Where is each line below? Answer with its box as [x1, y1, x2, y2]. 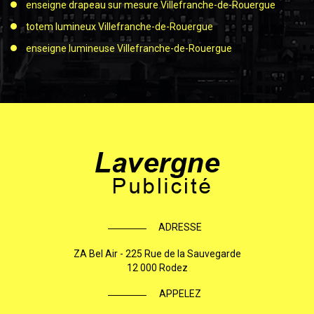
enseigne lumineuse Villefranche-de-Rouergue [26, 43, 232, 54]
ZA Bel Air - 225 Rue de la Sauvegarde [73, 248, 241, 259]
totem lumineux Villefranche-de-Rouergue [26, 21, 213, 32]
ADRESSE [158, 221, 202, 233]
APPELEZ [158, 288, 201, 299]
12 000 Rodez [126, 262, 188, 273]
